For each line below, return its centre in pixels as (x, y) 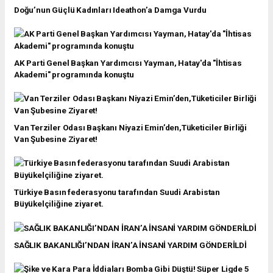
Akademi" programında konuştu (74, 74)
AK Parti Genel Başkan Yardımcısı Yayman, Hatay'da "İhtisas (128, 62)
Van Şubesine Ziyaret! (56, 139)
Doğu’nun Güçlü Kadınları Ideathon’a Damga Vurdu (110, 9)
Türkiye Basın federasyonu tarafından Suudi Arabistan (117, 192)
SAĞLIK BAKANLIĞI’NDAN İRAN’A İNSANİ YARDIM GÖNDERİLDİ (130, 245)
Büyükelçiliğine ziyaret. (59, 203)
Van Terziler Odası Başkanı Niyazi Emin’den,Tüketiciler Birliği (131, 127)
